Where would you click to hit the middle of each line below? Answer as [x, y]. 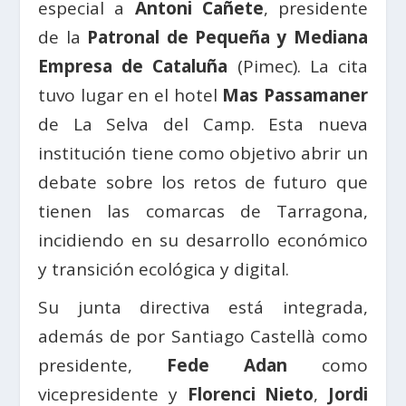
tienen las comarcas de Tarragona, [203, 212]
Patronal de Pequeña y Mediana [224, 38]
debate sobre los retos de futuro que [203, 183]
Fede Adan [210, 366]
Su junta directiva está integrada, [203, 308]
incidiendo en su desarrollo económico [203, 241]
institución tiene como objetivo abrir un [203, 154]
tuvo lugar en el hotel [130, 96]
